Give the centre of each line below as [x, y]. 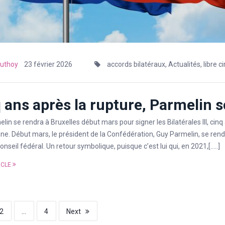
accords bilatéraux [136, 65]
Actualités [184, 65]
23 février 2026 [48, 65]
